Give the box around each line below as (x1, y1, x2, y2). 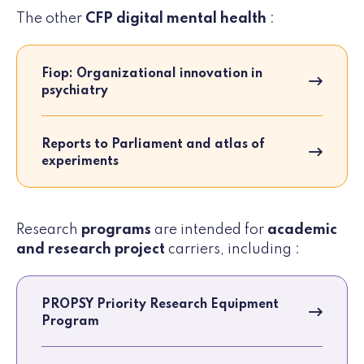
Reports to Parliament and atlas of (41, 138, 265, 152)
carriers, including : (165, 242, 300, 258)
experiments (41, 155, 119, 169)
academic (267, 223, 337, 238)
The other (16, 11, 82, 27)
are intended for (151, 223, 267, 238)
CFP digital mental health (82, 11, 270, 27)
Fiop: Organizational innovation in (41, 67, 262, 81)
